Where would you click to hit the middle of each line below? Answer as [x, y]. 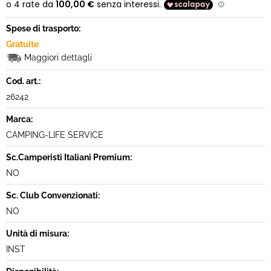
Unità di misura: [38, 233]
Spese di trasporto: [43, 28]
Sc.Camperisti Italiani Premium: [69, 157]
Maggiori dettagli [58, 57]
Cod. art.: [23, 81]
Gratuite [22, 44]
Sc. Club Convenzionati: [53, 195]
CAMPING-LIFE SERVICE [55, 135]
